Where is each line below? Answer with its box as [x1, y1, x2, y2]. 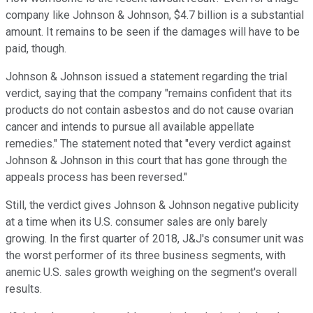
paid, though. [6, 41, 66, 55]
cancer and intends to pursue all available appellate [6, 119, 254, 133]
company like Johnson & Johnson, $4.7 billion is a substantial [6, 8, 304, 22]
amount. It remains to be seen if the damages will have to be [6, 24, 300, 38]
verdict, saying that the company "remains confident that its [6, 86, 292, 100]
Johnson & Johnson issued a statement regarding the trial [6, 69, 287, 83]
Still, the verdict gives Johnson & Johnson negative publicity [6, 198, 299, 212]
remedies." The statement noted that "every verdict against [6, 136, 291, 150]
